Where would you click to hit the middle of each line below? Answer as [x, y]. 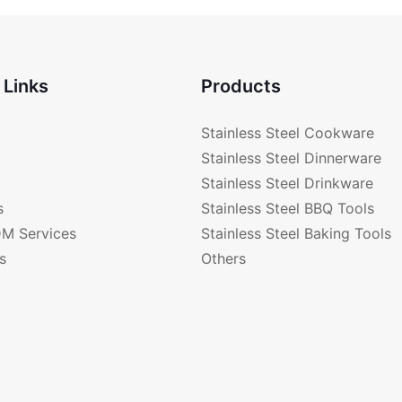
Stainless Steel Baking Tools [296, 234]
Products [241, 86]
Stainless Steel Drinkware [287, 184]
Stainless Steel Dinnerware [291, 158]
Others [223, 259]
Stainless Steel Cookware [288, 133]
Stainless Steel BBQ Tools [288, 209]
